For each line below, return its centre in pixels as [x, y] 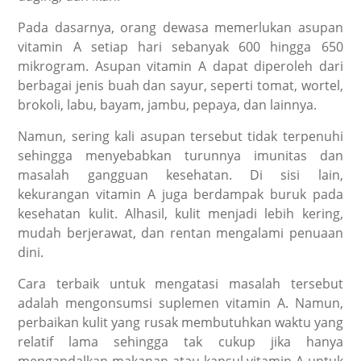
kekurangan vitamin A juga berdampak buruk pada [180, 195]
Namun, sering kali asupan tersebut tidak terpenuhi [180, 137]
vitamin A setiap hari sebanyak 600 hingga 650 [180, 47]
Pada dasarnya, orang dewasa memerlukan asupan [180, 28]
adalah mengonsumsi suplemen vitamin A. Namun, [180, 303]
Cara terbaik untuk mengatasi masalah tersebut [180, 284]
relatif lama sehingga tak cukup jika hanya [180, 342]
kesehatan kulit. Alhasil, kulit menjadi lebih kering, [180, 214]
